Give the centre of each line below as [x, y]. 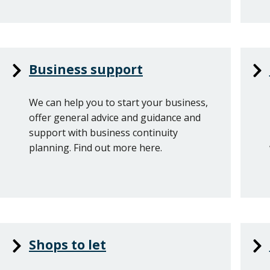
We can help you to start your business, [118, 102]
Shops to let [67, 244]
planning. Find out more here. [96, 147]
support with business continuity [103, 132]
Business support [86, 70]
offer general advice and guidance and [115, 117]
